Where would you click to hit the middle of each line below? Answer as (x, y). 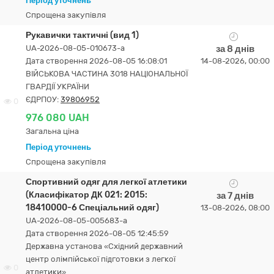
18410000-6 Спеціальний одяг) (92, 208)
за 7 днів (235, 196)
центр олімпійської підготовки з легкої (101, 259)
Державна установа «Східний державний (104, 246)
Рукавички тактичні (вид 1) (82, 35)
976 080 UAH (57, 118)
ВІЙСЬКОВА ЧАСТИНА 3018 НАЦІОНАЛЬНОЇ (107, 74)
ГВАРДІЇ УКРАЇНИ (57, 87)
